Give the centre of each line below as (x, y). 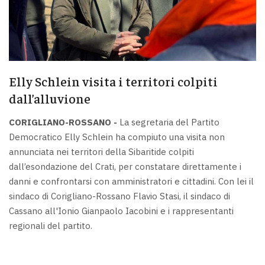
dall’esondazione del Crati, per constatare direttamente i (125, 166)
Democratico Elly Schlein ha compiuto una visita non (117, 137)
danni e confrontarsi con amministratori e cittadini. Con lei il (131, 181)
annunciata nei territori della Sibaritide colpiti (101, 151)
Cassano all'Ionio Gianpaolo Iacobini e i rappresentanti (121, 211)
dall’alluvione (50, 98)
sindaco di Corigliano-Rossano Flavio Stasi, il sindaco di (119, 196)
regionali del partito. (51, 225)
